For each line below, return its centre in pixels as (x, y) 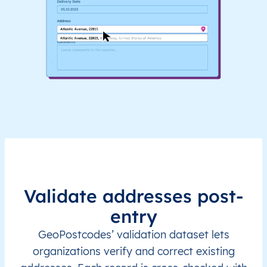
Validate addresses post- (133, 196)
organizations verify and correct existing (133, 252)
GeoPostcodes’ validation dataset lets (133, 235)
